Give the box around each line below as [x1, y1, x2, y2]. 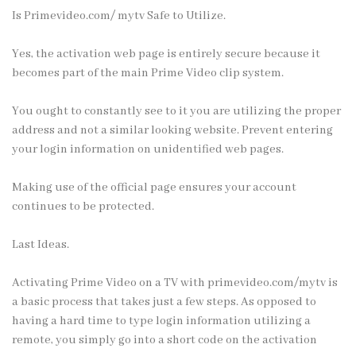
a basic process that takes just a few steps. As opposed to [12, 294, 316, 309]
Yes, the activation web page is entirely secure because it [12, 46, 320, 61]
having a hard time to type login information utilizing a [12, 313, 311, 328]
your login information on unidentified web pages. [12, 141, 284, 157]
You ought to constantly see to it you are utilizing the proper [12, 103, 341, 118]
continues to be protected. [12, 199, 154, 214]
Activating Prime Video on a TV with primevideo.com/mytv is [12, 275, 338, 290]
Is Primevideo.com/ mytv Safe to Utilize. [12, 8, 226, 23]
